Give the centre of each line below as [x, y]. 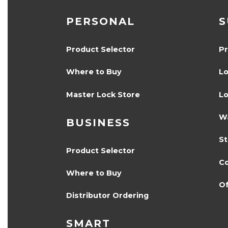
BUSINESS [98, 122]
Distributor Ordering [107, 196]
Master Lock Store [103, 94]
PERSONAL [100, 21]
